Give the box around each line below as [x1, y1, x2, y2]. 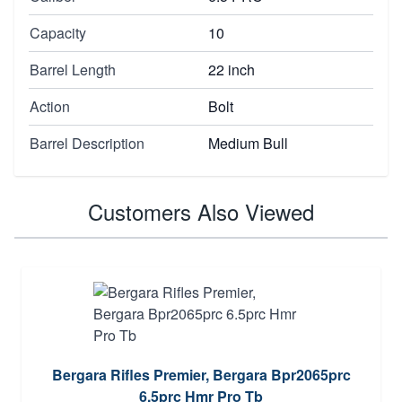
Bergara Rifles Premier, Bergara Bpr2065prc [51, 363, 351, 385]
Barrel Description [30, 132, 144, 153]
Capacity [30, 22, 86, 43]
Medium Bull [208, 132, 288, 153]
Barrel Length [30, 58, 116, 80]
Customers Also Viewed [88, 195, 314, 227]
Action [30, 95, 70, 117]
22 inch [208, 58, 255, 80]
